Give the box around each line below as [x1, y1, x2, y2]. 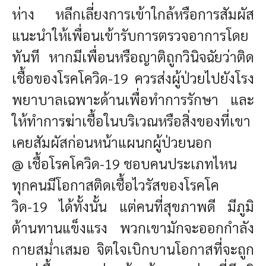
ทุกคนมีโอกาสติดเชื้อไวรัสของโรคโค [12, 175, 219, 195]
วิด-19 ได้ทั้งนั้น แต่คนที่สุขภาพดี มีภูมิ [12, 197, 254, 216]
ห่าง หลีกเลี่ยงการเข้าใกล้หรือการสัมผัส [12, 4, 254, 24]
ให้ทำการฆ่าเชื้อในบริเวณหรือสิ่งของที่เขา [12, 111, 251, 131]
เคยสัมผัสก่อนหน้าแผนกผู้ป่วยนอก [12, 132, 212, 152]
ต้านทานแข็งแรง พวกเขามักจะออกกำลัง [12, 218, 254, 237]
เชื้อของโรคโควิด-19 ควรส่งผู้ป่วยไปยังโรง [12, 68, 254, 88]
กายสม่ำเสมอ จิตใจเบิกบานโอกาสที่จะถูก [12, 239, 254, 259]
